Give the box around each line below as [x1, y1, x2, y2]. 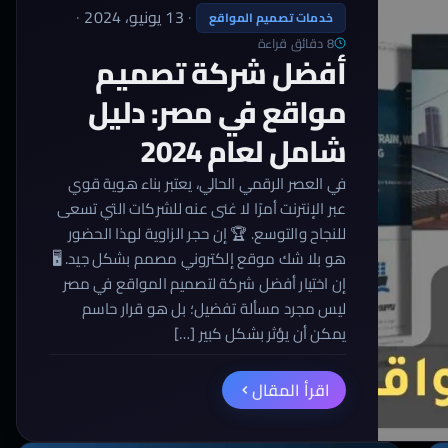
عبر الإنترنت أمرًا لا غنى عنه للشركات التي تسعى [56, 193, 346, 223]
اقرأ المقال [252, 374, 330, 405]
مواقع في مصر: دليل [87, 83, 346, 140]
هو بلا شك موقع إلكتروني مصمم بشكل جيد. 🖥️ [51, 243, 346, 273]
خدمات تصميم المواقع [208, 5, 333, 29]
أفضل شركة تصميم [95, 44, 346, 101]
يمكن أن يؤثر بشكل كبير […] [173, 318, 346, 348]
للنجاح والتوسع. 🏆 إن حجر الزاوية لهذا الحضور [67, 218, 346, 248]
